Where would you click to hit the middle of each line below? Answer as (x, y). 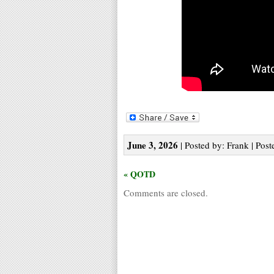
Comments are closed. (166, 192)
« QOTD (139, 174)
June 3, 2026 (153, 145)
